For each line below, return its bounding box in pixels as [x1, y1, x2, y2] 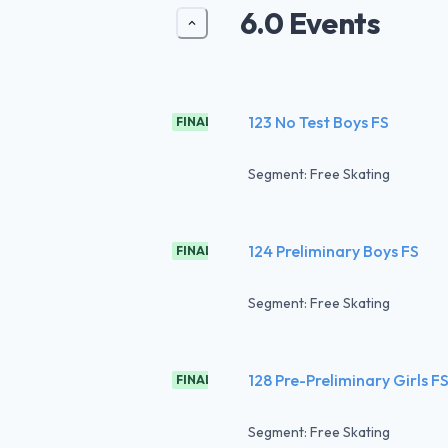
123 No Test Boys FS [248, 111, 389, 132]
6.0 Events [240, 3, 380, 42]
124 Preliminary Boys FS [248, 240, 419, 261]
